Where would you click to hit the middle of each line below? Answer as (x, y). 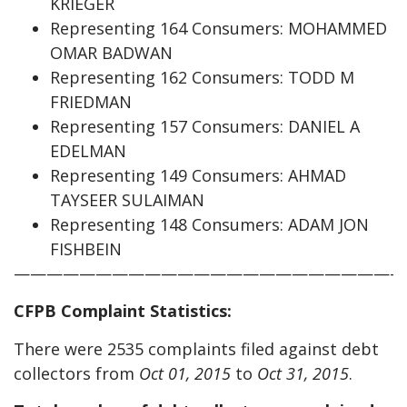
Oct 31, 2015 (303, 373)
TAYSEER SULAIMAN (127, 199)
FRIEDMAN (91, 101)
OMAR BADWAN (111, 52)
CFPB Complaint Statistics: (123, 311)
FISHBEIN (86, 248)
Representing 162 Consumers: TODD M (202, 77)
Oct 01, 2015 (185, 373)
